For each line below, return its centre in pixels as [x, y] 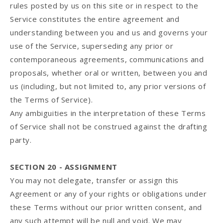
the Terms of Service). [52, 100]
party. [21, 140]
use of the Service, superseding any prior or [92, 46]
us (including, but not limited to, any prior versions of [108, 86]
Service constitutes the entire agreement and [95, 19]
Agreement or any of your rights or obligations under [109, 194]
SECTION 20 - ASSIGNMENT [64, 167]
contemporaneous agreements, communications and [107, 59]
